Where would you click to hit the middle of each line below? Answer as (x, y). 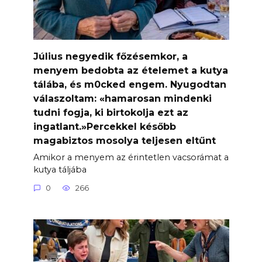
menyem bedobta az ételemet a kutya (130, 70)
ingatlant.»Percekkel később (104, 126)
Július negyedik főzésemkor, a (110, 56)
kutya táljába (60, 169)
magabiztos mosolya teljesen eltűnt (124, 140)
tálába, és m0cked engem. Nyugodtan (130, 84)
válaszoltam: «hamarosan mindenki (122, 98)
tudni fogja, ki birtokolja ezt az (111, 112)
